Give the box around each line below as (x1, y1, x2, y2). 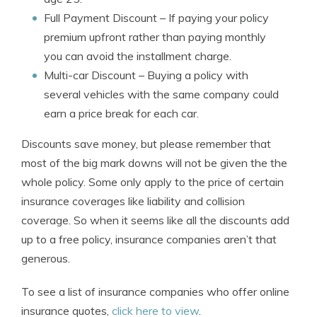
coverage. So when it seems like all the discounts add (21, 213, 289, 227)
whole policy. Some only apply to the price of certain (21, 175, 284, 189)
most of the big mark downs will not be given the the (21, 156, 287, 170)
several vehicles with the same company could (44, 87, 279, 101)
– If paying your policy (157, 11, 269, 25)
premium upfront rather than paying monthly (44, 30, 266, 44)
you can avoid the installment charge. (44, 49, 231, 63)
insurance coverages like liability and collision (21, 194, 245, 208)
